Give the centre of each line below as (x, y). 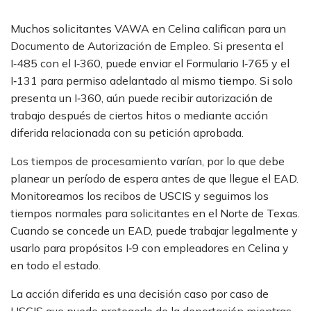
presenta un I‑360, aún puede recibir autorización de (142, 98)
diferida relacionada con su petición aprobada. (127, 133)
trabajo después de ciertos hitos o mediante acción (139, 115)
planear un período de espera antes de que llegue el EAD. (154, 178)
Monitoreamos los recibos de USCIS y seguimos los (140, 196)
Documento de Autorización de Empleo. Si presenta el (147, 46)
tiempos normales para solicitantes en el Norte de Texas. (155, 213)
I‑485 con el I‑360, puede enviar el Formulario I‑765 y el (150, 63)
